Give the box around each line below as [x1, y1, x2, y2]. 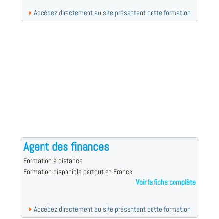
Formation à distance [23, 156, 83, 166]
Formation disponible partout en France [23, 167, 132, 177]
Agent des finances [23, 139, 109, 154]
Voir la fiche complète [136, 177, 196, 188]
